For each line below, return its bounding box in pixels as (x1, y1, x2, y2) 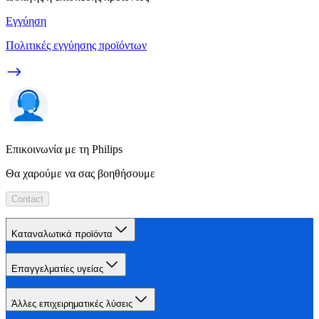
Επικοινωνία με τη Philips (6, 143, 122, 156)
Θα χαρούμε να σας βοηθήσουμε (6, 167, 155, 180)
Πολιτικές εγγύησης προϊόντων (6, 39, 147, 52)
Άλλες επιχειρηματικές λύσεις (11, 298, 132, 310)
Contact (11, 194, 43, 205)
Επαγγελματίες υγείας (11, 263, 103, 275)
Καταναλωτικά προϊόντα (11, 229, 113, 240)
